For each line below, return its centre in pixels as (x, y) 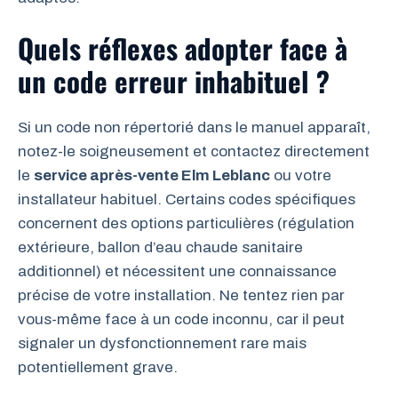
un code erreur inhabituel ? (174, 81)
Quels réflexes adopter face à (183, 48)
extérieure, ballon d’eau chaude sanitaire (160, 247)
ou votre (301, 175)
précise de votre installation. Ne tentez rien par (181, 295)
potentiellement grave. (98, 367)
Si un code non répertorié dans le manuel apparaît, (194, 127)
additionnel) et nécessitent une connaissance (177, 271)
